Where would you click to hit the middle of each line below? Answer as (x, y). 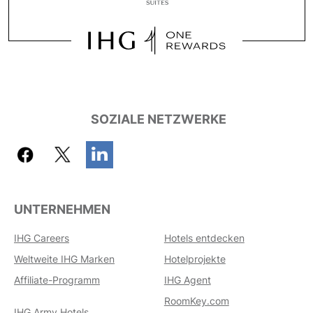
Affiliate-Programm (57, 280)
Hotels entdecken (204, 238)
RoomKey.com (196, 301)
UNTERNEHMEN (62, 210)
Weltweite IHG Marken (64, 259)
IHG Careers (42, 238)
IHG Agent (187, 280)
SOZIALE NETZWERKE (158, 119)
